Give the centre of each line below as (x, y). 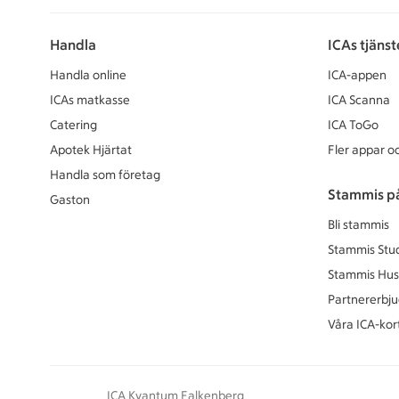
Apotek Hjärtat (91, 150)
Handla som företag (105, 175)
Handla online (88, 75)
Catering (73, 125)
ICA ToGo (353, 125)
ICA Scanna (359, 100)
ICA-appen (357, 75)
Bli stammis (358, 224)
